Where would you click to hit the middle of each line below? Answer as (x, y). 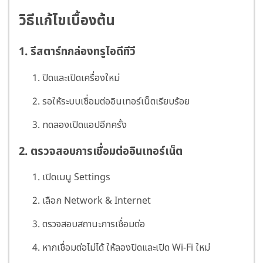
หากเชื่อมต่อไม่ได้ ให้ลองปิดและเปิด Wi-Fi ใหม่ (126, 248)
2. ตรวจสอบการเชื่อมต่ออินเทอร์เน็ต (101, 151)
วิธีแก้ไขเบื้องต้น (67, 21)
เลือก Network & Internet (97, 201)
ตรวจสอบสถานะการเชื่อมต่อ (94, 225)
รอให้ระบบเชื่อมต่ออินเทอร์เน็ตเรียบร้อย (116, 101)
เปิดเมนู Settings (76, 178)
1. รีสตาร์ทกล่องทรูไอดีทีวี (77, 52)
